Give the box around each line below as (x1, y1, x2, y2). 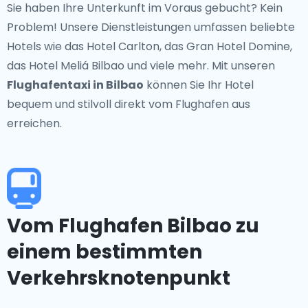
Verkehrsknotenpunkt (7, 265, 230, 291)
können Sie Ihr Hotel (144, 77, 254, 93)
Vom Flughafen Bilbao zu (7, 212, 259, 239)
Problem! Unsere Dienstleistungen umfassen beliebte (7, 19, 295, 35)
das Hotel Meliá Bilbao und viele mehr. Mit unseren (7, 58, 275, 74)
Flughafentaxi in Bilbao (7, 77, 144, 93)
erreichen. (7, 115, 62, 131)
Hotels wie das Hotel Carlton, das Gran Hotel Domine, (7, 38, 292, 54)
